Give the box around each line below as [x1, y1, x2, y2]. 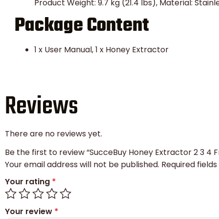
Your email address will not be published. [5, 159, 159, 171]
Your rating [5, 175, 52, 187]
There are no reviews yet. [5, 128, 102, 139]
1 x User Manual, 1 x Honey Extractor [34, 44, 169, 55]
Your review [5, 206, 54, 218]
